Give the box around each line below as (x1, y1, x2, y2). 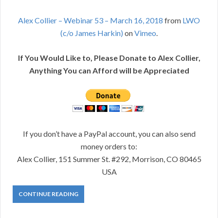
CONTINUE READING (18, 190, 78, 198)
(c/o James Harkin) (60, 28, 123, 38)
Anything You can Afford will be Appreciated (29, 66, 189, 75)
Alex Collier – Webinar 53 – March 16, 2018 (18, 16, 163, 25)
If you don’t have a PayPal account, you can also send (22, 129, 196, 139)
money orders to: (81, 142, 137, 151)
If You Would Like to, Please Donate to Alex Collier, (18, 53, 200, 63)
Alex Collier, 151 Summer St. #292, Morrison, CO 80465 (17, 154, 201, 164)
